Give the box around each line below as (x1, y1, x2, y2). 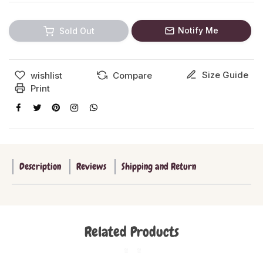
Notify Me (178, 25, 218, 35)
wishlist (31, 69, 62, 81)
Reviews (76, 160, 106, 173)
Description (19, 160, 61, 173)
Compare (112, 69, 152, 81)
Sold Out (59, 25, 95, 36)
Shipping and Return (122, 160, 196, 173)
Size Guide (202, 69, 248, 80)
